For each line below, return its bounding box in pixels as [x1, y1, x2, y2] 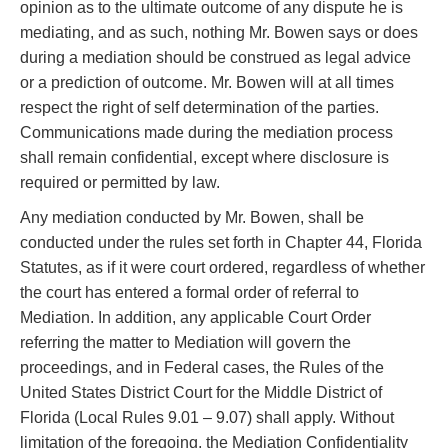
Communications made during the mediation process [20, 124, 393, 142]
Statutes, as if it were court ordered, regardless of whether [20, 259, 425, 277]
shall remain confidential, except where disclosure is [20, 149, 389, 167]
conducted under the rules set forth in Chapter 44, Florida [20, 234, 422, 252]
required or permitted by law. [20, 174, 220, 192]
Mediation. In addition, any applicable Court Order [20, 309, 371, 327]
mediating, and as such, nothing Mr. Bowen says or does [20, 24, 418, 42]
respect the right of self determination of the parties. [20, 99, 379, 117]
